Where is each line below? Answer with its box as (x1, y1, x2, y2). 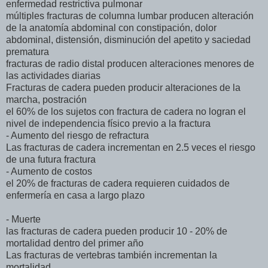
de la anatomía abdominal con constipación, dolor (6, 22, 217, 33)
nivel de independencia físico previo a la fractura (6, 118, 211, 129)
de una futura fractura (6, 154, 96, 165)
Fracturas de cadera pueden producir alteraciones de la (6, 82, 240, 93)
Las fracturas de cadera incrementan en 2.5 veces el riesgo (6, 142, 255, 153)
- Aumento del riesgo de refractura (6, 130, 149, 141)
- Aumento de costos (6, 166, 92, 176)
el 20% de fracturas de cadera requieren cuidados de (6, 178, 230, 188)
